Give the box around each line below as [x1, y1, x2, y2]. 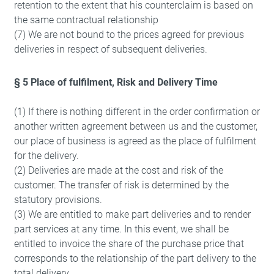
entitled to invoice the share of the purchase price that [13, 238, 244, 250]
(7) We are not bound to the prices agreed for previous [13, 29, 244, 40]
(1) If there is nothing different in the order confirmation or [13, 106, 260, 117]
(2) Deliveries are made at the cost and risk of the [13, 165, 223, 176]
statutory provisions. [13, 194, 102, 206]
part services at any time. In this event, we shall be [13, 223, 229, 235]
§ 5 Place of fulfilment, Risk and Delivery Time [13, 76, 218, 88]
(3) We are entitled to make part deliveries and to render [13, 209, 251, 220]
